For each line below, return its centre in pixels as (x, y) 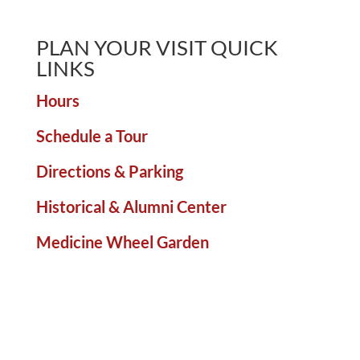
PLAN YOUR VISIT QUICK (157, 48)
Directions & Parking (109, 172)
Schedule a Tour (92, 136)
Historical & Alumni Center (131, 207)
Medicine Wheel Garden (122, 242)
